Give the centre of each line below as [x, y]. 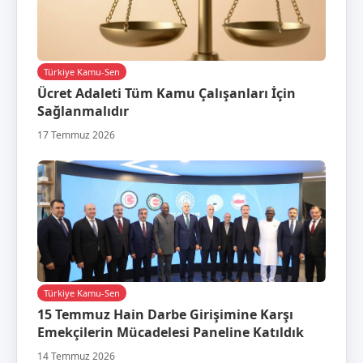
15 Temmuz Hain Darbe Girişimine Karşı [165, 314]
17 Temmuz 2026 [76, 135]
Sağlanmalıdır [83, 111]
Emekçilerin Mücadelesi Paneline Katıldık [171, 332]
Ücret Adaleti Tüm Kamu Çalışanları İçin [167, 93]
